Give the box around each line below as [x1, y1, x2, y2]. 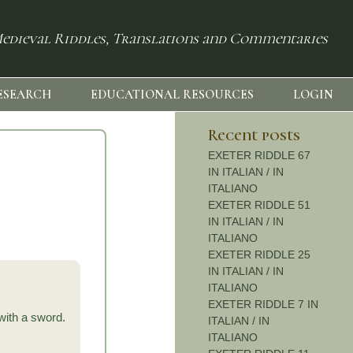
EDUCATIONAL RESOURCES [91, 87, 255, 103]
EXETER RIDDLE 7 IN [207, 298, 318, 311]
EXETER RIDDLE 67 [207, 149, 310, 162]
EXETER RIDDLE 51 [207, 199, 310, 212]
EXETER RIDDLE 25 [207, 248, 310, 262]
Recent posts [207, 125, 300, 146]
